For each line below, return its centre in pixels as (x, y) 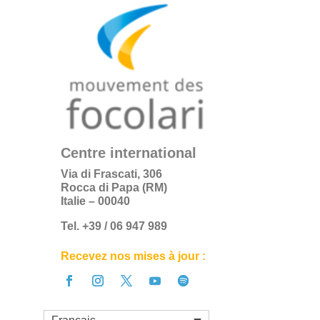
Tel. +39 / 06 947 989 (114, 226)
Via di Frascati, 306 (111, 174)
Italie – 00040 (95, 201)
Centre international (128, 153)
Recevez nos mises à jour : (133, 256)
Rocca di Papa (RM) (114, 188)
